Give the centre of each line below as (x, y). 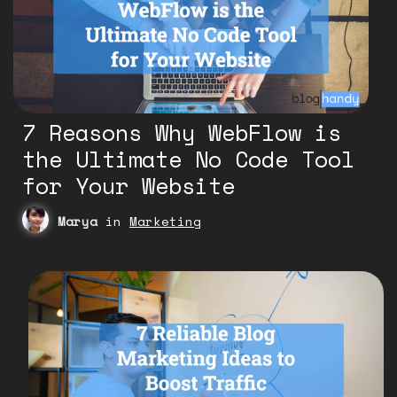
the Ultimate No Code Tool (188, 159)
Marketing (165, 221)
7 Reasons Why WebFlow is (182, 132)
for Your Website (128, 185)
